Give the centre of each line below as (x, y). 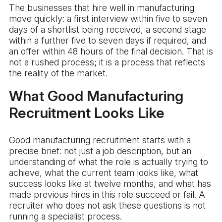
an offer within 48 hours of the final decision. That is (111, 52)
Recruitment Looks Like (87, 113)
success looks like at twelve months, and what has (110, 184)
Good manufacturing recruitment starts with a (100, 140)
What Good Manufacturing (96, 96)
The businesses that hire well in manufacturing (102, 8)
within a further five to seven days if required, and (108, 41)
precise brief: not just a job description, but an (100, 151)
